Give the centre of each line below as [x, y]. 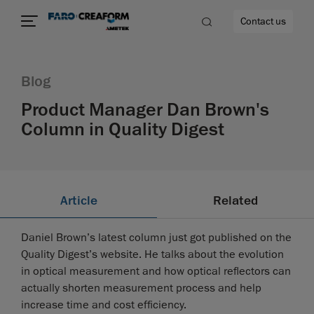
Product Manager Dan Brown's [145, 110]
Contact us [263, 21]
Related [235, 201]
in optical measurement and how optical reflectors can [156, 272]
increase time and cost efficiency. [104, 305]
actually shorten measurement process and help [141, 288]
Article [78, 201]
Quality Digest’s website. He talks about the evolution [152, 255]
